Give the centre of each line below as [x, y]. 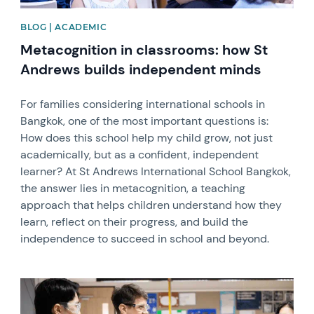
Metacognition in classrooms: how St [144, 49]
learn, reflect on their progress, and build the [135, 221]
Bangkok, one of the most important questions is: [145, 121]
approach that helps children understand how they [151, 205]
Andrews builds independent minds [141, 69]
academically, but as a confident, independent [140, 154]
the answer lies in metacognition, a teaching [133, 188]
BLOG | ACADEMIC [64, 27]
